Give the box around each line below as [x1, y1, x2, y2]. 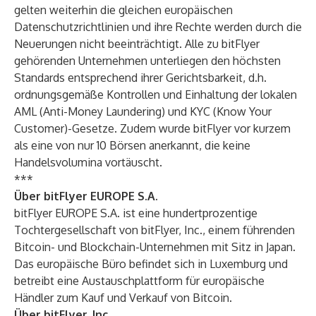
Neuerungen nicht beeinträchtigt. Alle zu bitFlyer [14, 37, 260, 51]
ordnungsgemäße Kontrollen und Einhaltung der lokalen [14, 87, 297, 102]
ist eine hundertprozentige [123, 206, 257, 220]
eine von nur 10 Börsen [31, 138, 146, 152]
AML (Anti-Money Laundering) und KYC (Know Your [14, 104, 272, 119]
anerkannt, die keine [146, 138, 250, 152]
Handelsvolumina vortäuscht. [14, 155, 162, 169]
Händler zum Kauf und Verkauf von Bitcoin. [14, 291, 232, 305]
